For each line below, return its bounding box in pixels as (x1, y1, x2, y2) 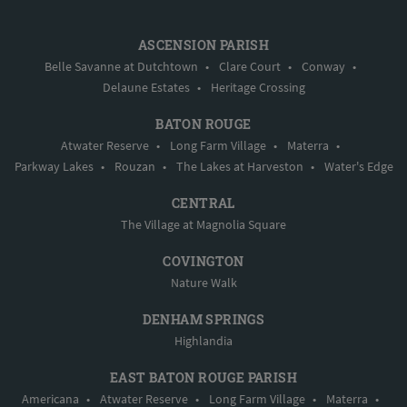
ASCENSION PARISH (137, 35, 270, 54)
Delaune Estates (102, 78, 190, 95)
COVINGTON (163, 252, 244, 270)
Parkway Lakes (14, 157, 94, 174)
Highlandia (174, 332, 233, 349)
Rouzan (114, 157, 155, 174)
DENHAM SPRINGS (142, 310, 265, 328)
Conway (301, 57, 345, 74)
